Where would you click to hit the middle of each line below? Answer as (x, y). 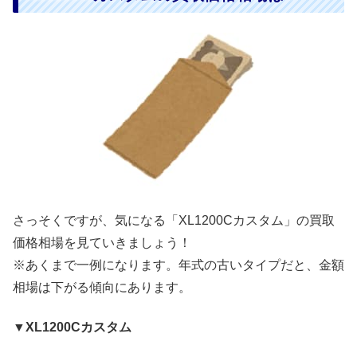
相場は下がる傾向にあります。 (102, 288)
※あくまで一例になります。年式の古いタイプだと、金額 (178, 265)
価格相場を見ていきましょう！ (102, 243)
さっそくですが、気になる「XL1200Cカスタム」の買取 (174, 221)
